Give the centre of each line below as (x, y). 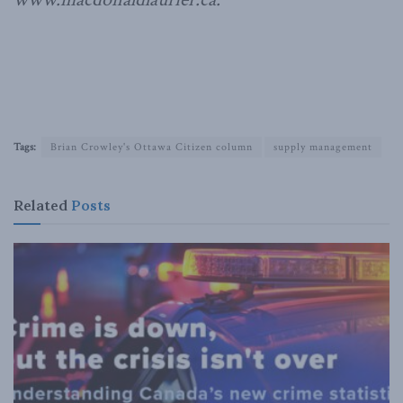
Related (40, 205)
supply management (323, 147)
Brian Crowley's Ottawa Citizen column (152, 147)
